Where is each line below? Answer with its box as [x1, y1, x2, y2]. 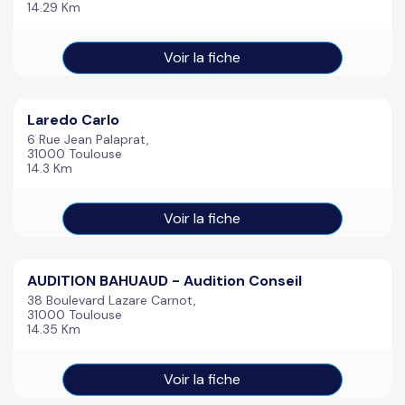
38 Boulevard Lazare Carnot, [27, 292, 196, 308]
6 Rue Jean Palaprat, [27, 131, 149, 147]
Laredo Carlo [27, 110, 119, 129]
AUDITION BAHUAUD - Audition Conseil [27, 271, 302, 290]
